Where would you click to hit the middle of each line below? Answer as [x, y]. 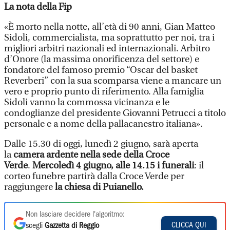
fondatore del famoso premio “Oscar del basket [101, 70]
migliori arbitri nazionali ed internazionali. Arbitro [107, 49]
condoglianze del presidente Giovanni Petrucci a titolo [115, 113]
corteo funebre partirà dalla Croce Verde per [94, 176]
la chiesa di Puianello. [98, 187]
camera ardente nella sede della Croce [91, 155]
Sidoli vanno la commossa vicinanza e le [87, 102]
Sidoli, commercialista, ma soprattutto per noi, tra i [109, 38]
